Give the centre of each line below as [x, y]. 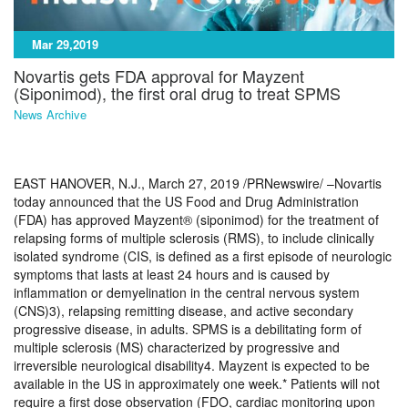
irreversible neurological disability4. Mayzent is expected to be [192, 366]
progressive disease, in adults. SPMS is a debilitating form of [188, 329]
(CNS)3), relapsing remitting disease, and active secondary [184, 311]
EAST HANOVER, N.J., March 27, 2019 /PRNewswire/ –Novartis [198, 184]
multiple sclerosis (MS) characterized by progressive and [177, 347]
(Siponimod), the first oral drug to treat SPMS [177, 93]
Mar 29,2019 [65, 45]
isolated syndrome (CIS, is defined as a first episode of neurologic [203, 256]
